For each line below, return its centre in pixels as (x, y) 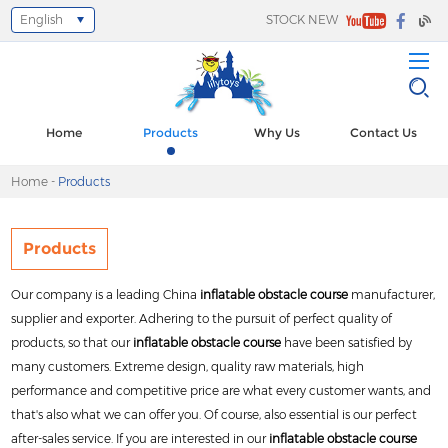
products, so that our (72, 342)
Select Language (61, 27)
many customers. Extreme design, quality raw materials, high (188, 366)
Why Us (277, 132)
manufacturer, (393, 294)
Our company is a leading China (106, 294)
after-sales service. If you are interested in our (140, 438)
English (42, 19)
